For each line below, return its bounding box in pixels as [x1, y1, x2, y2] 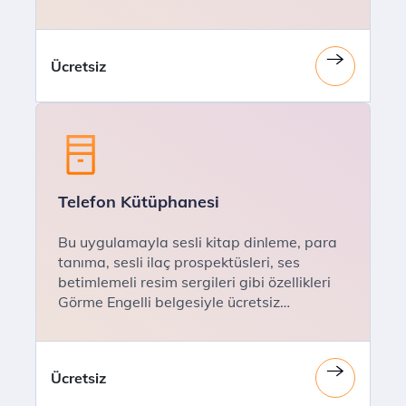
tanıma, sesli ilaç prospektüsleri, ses [58, 253, 300, 271]
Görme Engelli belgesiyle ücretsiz [58, 293, 280, 311]
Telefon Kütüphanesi [58, 191, 219, 212]
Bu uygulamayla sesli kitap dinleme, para [58, 233, 337, 251]
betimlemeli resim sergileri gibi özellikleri [58, 273, 331, 291]
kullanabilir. [58, 313, 136, 331]
